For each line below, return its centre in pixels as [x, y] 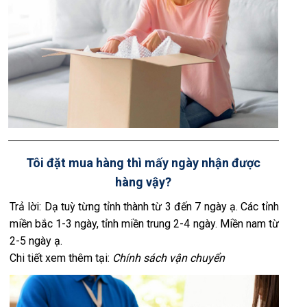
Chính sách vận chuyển [168, 258]
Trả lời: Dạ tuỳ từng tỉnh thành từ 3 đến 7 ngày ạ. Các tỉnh [144, 206]
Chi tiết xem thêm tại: [61, 258]
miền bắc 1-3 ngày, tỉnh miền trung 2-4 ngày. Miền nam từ [144, 223]
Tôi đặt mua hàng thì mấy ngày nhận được [144, 163]
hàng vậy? [144, 182]
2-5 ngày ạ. [36, 241]
